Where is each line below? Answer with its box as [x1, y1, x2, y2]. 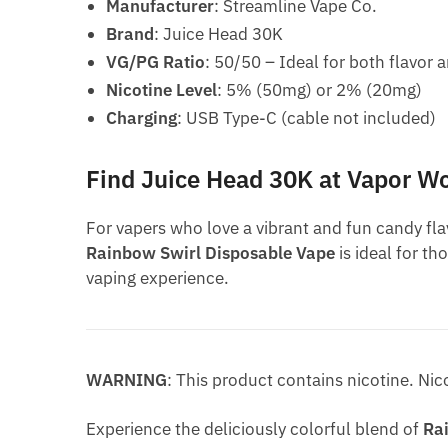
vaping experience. [86, 267, 230, 290]
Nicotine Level [106, 79, 218, 102]
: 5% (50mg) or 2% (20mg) [217, 79, 423, 102]
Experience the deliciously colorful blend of [86, 418, 424, 441]
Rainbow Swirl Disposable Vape [86, 242, 336, 265]
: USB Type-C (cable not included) [177, 107, 437, 130]
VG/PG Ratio [106, 51, 206, 74]
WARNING [86, 369, 168, 392]
